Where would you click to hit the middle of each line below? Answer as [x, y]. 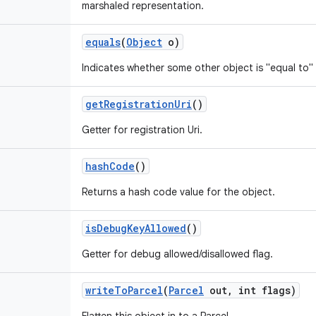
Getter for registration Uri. [142, 130]
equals [103, 42]
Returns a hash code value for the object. [178, 192]
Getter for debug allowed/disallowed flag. [177, 254]
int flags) [265, 290]
